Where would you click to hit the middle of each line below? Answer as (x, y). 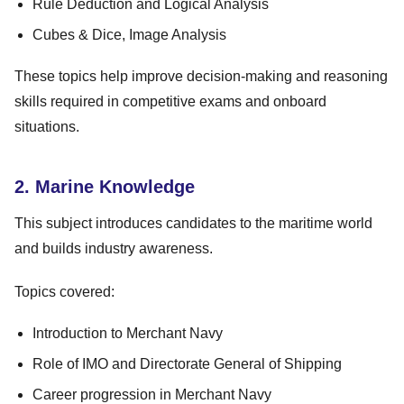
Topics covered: (64, 291)
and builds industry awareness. (114, 248)
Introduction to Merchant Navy (128, 333)
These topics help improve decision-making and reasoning (201, 76)
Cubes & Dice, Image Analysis (129, 34)
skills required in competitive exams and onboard (170, 101)
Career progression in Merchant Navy (152, 394)
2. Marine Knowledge (105, 186)
